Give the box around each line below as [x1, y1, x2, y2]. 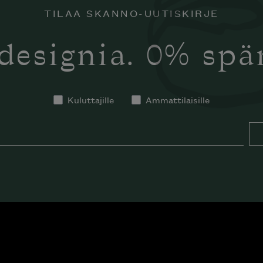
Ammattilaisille [145, 93, 210, 106]
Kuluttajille [67, 93, 114, 106]
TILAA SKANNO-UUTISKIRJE [43, 6, 219, 19]
